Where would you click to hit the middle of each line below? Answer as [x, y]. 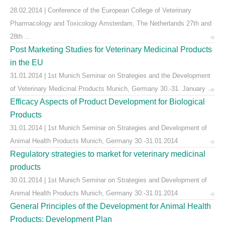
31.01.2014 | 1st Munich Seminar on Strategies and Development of [108, 128]
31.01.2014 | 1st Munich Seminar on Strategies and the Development [110, 76]
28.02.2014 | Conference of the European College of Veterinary [101, 10]
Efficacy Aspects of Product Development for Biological [107, 102]
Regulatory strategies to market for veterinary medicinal [108, 154]
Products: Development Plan [61, 219]
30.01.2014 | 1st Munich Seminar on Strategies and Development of [108, 180]
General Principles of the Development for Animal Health [110, 206]
